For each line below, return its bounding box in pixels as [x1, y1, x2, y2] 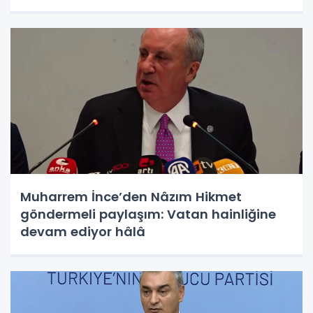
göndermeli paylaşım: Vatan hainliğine [20, 205, 276, 223]
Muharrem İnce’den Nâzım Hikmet [20, 187, 242, 205]
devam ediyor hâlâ [20, 222, 145, 240]
